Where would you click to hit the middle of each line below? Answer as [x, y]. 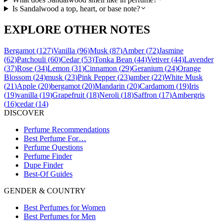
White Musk [184, 77]
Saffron [145, 95]
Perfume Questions [53, 147]
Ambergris [188, 95]
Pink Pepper [96, 77]
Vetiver [158, 59]
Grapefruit [68, 95]
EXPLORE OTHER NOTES [77, 29]
